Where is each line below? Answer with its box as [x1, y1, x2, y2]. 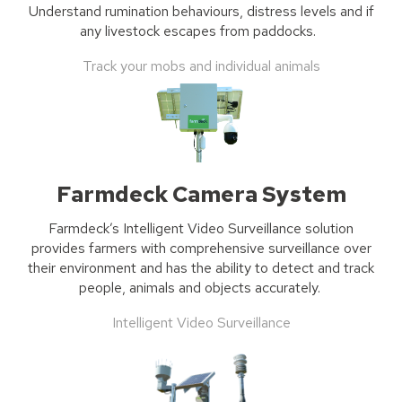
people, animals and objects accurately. [78, 278, 320, 298]
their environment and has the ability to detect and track [28, 258, 374, 278]
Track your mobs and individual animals [82, 56, 320, 75]
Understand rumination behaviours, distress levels [28, 2, 336, 22]
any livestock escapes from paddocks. [79, 22, 319, 41]
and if [336, 2, 374, 22]
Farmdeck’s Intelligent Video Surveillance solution [48, 219, 354, 239]
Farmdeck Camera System [56, 179, 346, 209]
